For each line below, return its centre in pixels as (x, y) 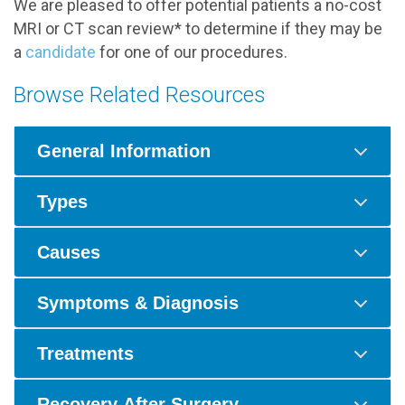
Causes (69, 252)
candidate (61, 52)
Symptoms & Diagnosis (138, 303)
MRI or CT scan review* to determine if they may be (198, 28)
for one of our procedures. (192, 52)
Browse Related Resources (140, 95)
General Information (124, 151)
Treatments (85, 353)
